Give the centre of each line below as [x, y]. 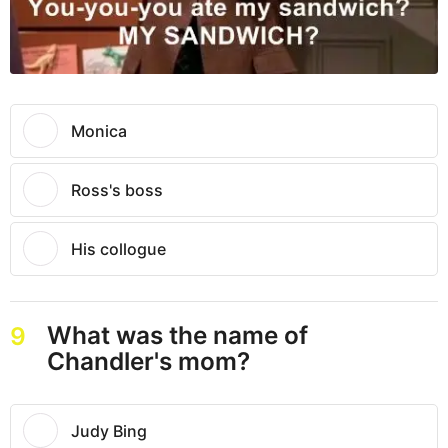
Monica [99, 131]
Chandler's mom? [148, 361]
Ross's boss [117, 190]
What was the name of [177, 335]
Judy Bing [109, 431]
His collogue [118, 249]
